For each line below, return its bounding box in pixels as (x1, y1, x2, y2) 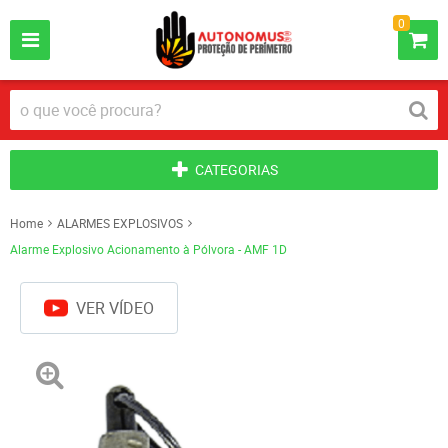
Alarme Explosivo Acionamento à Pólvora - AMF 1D (10, 241, 287, 257)
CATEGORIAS (195, 160, 278, 179)
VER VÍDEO (76, 297, 154, 319)
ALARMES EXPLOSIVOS (57, 215, 183, 231)
